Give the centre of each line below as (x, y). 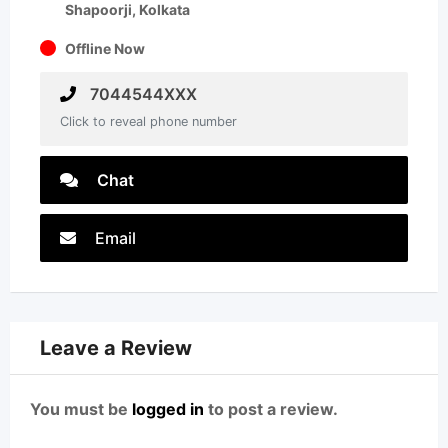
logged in (168, 409)
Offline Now (105, 48)
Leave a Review (116, 348)
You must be (81, 409)
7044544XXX (141, 94)
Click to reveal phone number (148, 121)
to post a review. (271, 409)
